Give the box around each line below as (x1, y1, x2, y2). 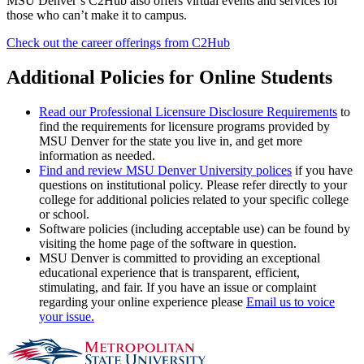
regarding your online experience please (39, 294, 246, 309)
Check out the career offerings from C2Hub (6, 36, 230, 50)
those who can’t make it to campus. (6, 8, 187, 23)
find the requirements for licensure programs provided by (39, 119, 330, 133)
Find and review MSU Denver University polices (39, 162, 292, 177)
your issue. (39, 309, 94, 323)
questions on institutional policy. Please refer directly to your (39, 177, 347, 192)
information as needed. (39, 148, 155, 162)
